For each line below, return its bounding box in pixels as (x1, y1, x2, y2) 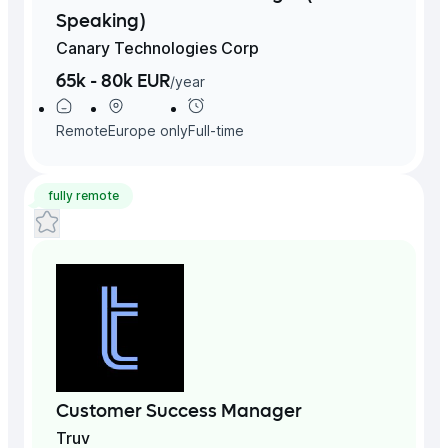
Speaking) (56, 12, 146, 31)
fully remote (48, 187, 119, 203)
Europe (108, 121, 156, 139)
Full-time (188, 121, 244, 139)
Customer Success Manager (56, 402, 302, 421)
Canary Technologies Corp (56, 37, 259, 58)
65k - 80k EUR (56, 72, 170, 91)
